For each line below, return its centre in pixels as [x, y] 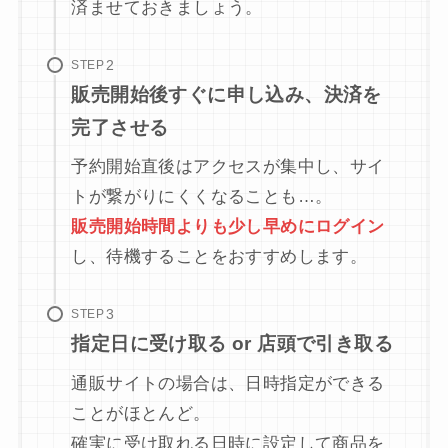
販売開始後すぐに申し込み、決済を [226, 94]
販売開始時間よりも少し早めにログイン [228, 227]
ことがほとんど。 [141, 413]
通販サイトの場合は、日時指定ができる [228, 383]
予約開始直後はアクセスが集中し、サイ [228, 167]
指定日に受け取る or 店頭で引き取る [232, 344]
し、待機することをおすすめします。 [219, 257]
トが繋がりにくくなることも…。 [202, 197]
